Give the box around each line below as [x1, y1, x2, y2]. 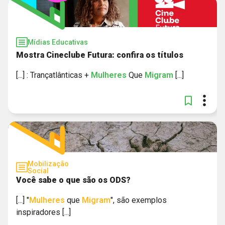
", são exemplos [110, 195, 167, 205]
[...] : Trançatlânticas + [16, 70, 91, 80]
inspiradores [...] [16, 207, 71, 217]
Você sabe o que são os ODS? [16, 175, 131, 185]
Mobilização [28, 160, 69, 168]
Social [28, 167, 49, 175]
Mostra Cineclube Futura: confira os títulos [16, 50, 183, 60]
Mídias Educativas [28, 38, 88, 46]
